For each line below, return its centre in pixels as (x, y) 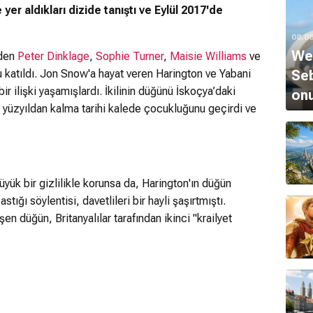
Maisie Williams (208, 56)
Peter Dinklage (53, 56)
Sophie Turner (130, 56)
